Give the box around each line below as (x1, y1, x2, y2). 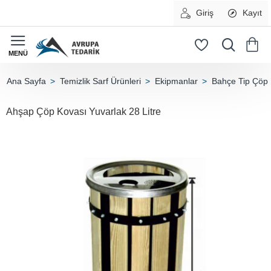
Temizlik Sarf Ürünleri (60, 76, 141, 86)
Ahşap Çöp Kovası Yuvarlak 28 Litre (6, 106, 161, 117)
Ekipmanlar (155, 76, 198, 86)
